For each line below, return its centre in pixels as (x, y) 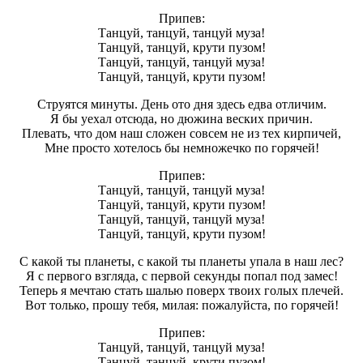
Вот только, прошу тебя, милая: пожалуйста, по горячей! (181, 305)
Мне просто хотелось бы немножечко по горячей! (181, 148)
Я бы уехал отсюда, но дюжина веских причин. (181, 119)
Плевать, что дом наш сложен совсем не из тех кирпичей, (181, 134)
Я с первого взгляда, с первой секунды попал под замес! (181, 276)
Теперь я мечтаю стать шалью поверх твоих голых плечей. (181, 291)
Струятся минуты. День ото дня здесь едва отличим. (181, 105)
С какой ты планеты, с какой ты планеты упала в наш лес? (181, 262)
